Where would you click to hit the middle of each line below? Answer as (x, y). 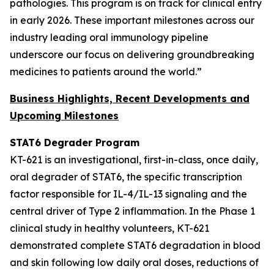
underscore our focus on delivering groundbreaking (132, 54)
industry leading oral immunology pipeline (109, 37)
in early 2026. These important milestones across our (132, 20)
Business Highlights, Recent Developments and (130, 98)
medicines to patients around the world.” (106, 72)
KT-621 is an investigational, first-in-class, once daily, (134, 160)
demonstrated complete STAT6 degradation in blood (135, 245)
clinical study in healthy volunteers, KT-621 (109, 228)
